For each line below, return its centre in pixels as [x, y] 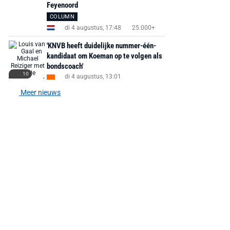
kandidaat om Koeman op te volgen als [104, 56]
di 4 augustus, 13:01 [93, 76]
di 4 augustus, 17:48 [93, 27]
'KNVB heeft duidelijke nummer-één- [101, 46]
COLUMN [62, 17]
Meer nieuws [40, 92]
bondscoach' [65, 66]
